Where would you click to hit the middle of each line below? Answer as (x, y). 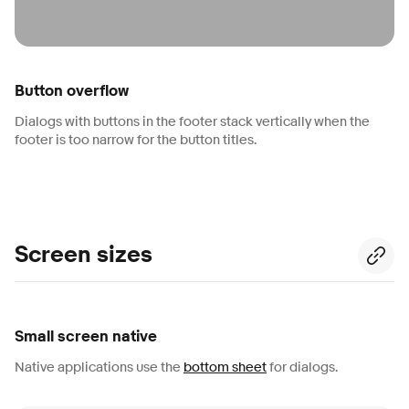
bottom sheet (225, 367)
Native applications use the (99, 367)
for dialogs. (302, 367)
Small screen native (86, 336)
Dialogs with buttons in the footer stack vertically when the (192, 121)
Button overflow (72, 90)
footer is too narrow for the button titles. (136, 140)
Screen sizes (84, 255)
